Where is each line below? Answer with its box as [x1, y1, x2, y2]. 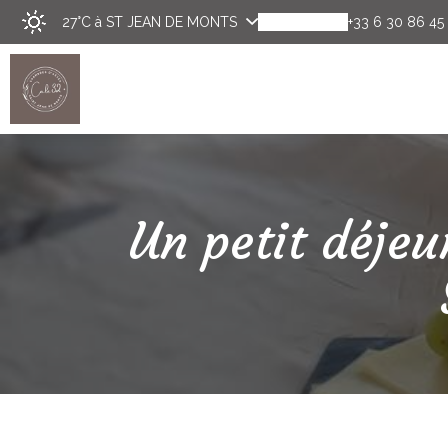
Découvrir [196, 157, 281, 180]
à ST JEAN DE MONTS [95, 14, 237, 30]
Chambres [333, 157, 418, 180]
